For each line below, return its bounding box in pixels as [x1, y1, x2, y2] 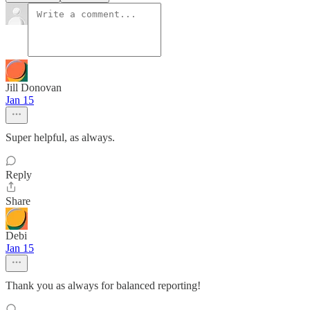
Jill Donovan [6, 82, 62, 94]
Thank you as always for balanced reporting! [6, 280, 201, 292]
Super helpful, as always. [6, 131, 115, 144]
